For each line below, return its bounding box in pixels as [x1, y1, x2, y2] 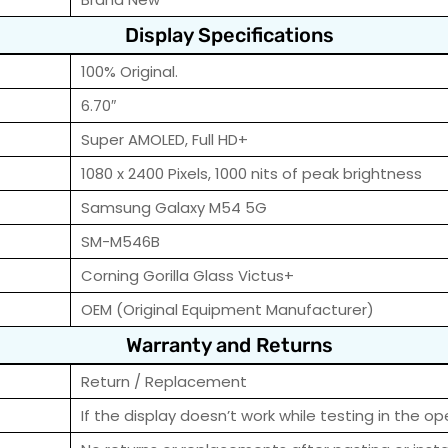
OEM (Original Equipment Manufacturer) [81, 299, 374, 321]
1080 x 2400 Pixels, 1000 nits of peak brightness [81, 163, 422, 185]
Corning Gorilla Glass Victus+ [81, 265, 294, 287]
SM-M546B [81, 231, 160, 253]
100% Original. [81, 61, 178, 83]
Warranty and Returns [125, 333, 333, 358]
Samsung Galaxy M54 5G [81, 197, 267, 219]
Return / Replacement [81, 371, 247, 393]
